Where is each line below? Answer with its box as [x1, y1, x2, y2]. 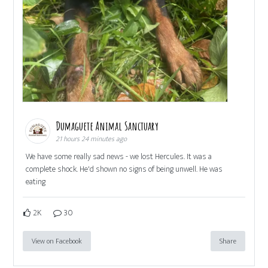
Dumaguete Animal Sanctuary [56, 118, 162, 134]
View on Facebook [32, 235, 83, 248]
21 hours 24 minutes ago [56, 133, 127, 145]
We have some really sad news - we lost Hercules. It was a [26, 150, 212, 164]
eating [26, 175, 46, 189]
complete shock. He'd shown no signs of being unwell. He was [26, 162, 223, 176]
